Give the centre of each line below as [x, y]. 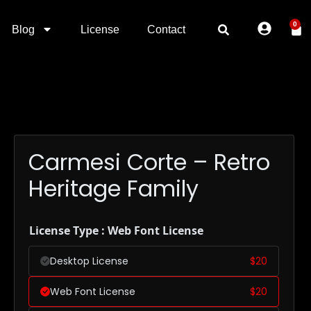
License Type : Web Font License [116, 230]
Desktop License [89, 261]
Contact [167, 30]
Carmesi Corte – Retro [149, 162]
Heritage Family [114, 188]
